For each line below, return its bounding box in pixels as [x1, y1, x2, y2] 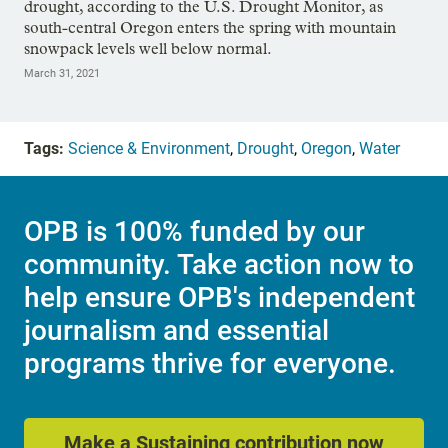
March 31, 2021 [24, 67, 100, 81]
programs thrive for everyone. [24, 346, 396, 380]
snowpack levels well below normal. [24, 39, 272, 59]
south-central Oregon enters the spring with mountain [24, 18, 396, 38]
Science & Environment [68, 139, 230, 159]
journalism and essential [24, 313, 329, 347]
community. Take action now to [24, 247, 414, 281]
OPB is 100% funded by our [24, 214, 365, 248]
